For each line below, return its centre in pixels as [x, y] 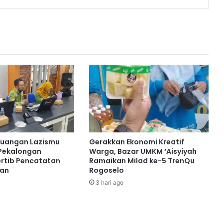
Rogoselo [106, 170]
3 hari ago [109, 182]
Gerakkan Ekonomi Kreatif [136, 142]
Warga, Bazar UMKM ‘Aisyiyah [143, 151]
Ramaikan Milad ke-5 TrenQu [142, 161]
